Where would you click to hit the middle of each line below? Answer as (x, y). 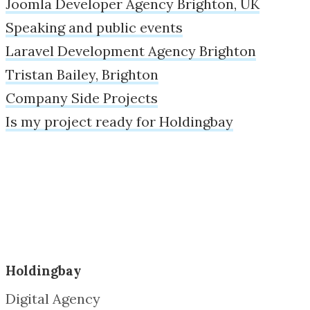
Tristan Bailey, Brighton (82, 74)
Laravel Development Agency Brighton (131, 51)
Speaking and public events (94, 27)
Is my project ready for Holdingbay (119, 121)
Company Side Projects (82, 98)
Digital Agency (53, 298)
